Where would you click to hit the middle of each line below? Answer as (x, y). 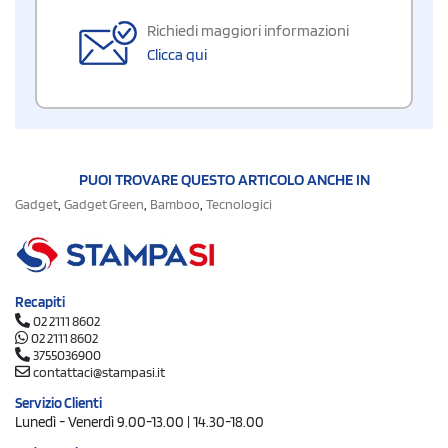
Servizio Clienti (58, 403)
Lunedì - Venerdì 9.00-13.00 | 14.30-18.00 (139, 422)
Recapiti (40, 302)
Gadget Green (104, 203)
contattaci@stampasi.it (99, 372)
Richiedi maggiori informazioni (248, 30)
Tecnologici (239, 203)
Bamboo (175, 203)
